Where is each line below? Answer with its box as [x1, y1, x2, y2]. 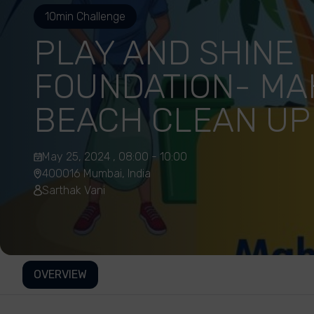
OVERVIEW [34, 268, 87, 281]
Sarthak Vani [42, 184, 105, 197]
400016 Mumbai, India [42, 167, 151, 180]
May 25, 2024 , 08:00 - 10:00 [42, 150, 187, 163]
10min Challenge [45, 10, 125, 23]
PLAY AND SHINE [34, 33, 294, 73]
